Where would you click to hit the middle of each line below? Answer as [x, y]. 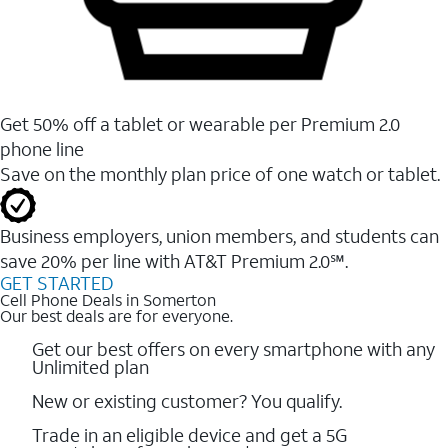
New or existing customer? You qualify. [187, 400]
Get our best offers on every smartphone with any [233, 348]
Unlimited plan [90, 366]
